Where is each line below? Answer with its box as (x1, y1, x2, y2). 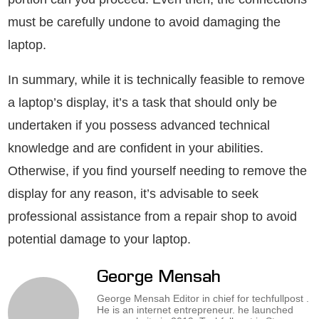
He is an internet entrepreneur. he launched (97, 304, 293, 316)
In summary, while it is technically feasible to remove (8, 73, 305, 88)
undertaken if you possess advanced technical (8, 118, 270, 133)
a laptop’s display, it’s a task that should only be (8, 95, 277, 110)
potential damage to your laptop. (8, 232, 191, 247)
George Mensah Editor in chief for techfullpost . (97, 293, 309, 305)
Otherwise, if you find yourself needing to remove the (8, 164, 307, 179)
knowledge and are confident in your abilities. (8, 141, 263, 156)
